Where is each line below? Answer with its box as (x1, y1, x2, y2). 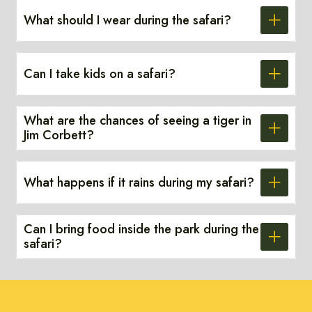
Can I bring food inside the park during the (24, 220, 260, 239)
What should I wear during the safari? (24, 10, 232, 29)
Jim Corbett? (24, 126, 95, 145)
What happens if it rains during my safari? (24, 173, 255, 192)
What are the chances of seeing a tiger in (24, 111, 252, 130)
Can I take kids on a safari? (24, 64, 176, 83)
